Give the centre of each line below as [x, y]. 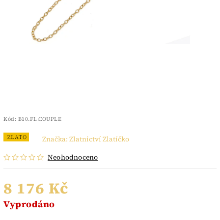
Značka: [56, 139]
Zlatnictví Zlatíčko [99, 139]
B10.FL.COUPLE [40, 119]
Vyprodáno [29, 204]
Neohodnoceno [73, 157]
